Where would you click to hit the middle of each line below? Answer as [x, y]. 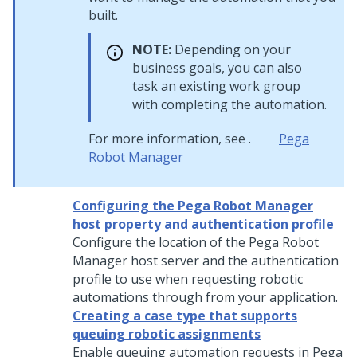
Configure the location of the [161, 242]
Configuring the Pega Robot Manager [193, 206]
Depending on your [231, 49]
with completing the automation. [229, 104]
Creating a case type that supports [185, 316]
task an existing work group [216, 86]
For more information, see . [170, 139]
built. [103, 15]
